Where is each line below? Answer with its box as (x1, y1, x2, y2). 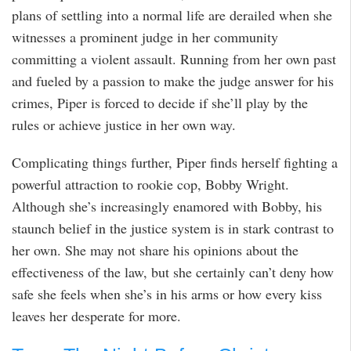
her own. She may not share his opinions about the (12, 241, 299, 260)
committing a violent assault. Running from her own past (12, 49, 336, 68)
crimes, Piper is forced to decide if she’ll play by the (12, 92, 308, 112)
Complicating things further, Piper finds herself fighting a (12, 153, 338, 172)
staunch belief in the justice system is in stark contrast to (12, 219, 334, 238)
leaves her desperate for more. (12, 306, 181, 326)
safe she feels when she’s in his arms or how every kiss (12, 284, 322, 304)
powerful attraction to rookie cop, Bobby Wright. (12, 175, 289, 194)
